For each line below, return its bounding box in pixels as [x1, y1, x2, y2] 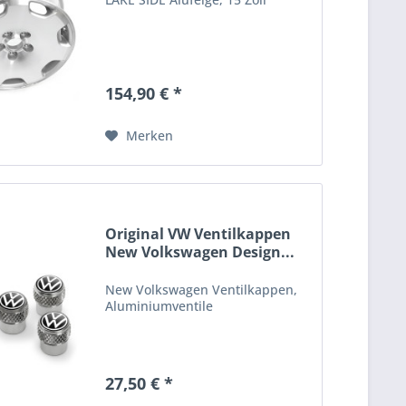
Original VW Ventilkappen [105, 223, 292, 244]
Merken [126, 127, 174, 145]
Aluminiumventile [105, 296, 214, 314]
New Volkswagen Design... [105, 241, 295, 262]
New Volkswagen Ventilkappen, [105, 280, 298, 298]
